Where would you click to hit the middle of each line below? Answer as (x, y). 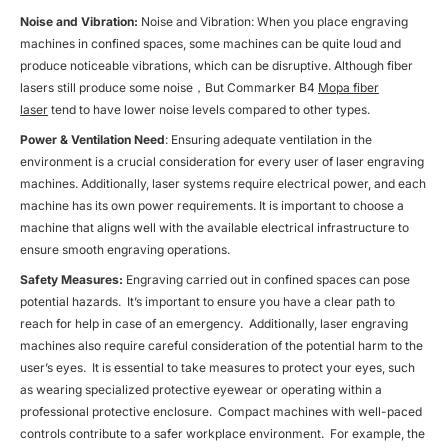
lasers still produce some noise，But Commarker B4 (169, 87)
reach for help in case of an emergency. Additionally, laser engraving (214, 323)
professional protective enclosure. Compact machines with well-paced (221, 411)
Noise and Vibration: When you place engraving (273, 21)
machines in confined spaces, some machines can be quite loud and (210, 43)
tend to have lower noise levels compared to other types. (209, 109)
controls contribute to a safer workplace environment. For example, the (222, 433)
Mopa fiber (348, 87)
